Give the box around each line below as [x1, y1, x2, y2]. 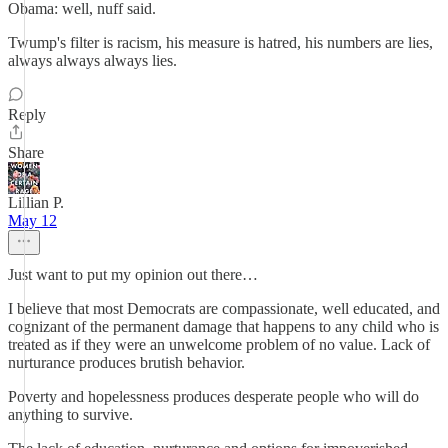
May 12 [8, 212, 57, 229]
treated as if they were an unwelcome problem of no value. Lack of [8, 336, 430, 353]
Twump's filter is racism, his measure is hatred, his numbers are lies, [8, 34, 433, 51]
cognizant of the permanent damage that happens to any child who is [8, 318, 439, 335]
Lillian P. [8, 194, 64, 211]
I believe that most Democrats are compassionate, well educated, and [8, 300, 440, 317]
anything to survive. [8, 406, 133, 423]
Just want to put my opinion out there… [8, 266, 258, 283]
